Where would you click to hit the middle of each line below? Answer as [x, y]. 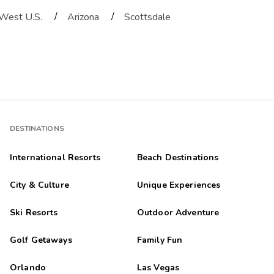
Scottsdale [147, 17]
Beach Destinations [178, 158]
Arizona [83, 17]
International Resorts [55, 158]
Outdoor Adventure [178, 213]
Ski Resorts [34, 213]
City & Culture [39, 185]
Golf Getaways [41, 240]
